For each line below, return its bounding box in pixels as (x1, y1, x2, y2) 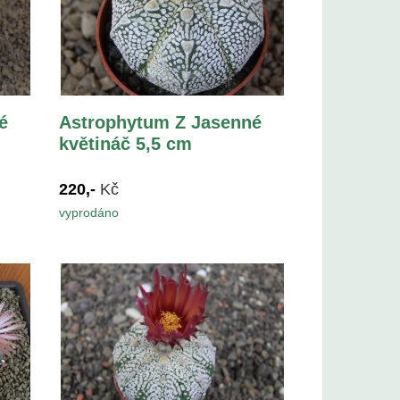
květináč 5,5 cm (59, 133, 193, 154)
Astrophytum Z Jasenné (59, 112, 262, 132)
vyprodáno (59, 204, 120, 220)
